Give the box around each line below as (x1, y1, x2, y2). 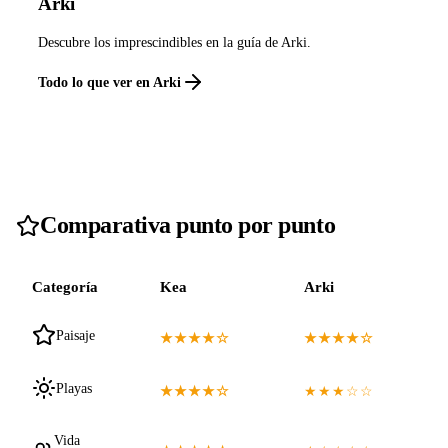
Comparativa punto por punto (40, 212, 336, 239)
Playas (56, 379, 92, 396)
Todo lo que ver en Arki (38, 74, 182, 90)
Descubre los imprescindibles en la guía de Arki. (38, 35, 312, 51)
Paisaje (56, 326, 95, 343)
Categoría (32, 279, 98, 296)
